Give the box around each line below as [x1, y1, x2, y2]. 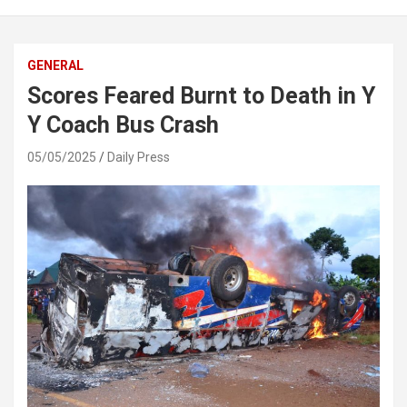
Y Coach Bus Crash [27, 112, 219, 139]
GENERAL [27, 58, 84, 74]
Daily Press [107, 150, 170, 165]
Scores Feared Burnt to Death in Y [27, 83, 375, 110]
